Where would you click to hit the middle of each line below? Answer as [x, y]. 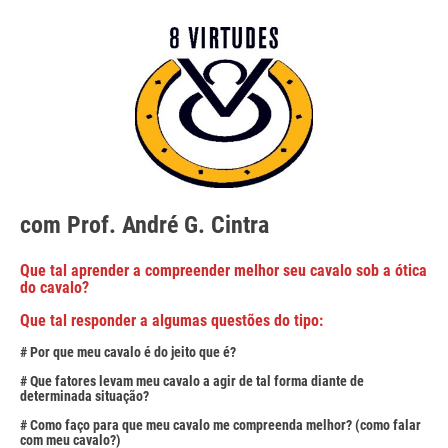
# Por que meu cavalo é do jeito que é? [146, 352]
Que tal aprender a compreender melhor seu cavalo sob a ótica [223, 270]
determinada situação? [101, 396]
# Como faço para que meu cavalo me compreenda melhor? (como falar [220, 425]
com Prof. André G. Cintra [144, 225]
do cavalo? [54, 287]
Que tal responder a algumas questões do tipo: [185, 320]
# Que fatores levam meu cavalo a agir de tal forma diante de [192, 381]
